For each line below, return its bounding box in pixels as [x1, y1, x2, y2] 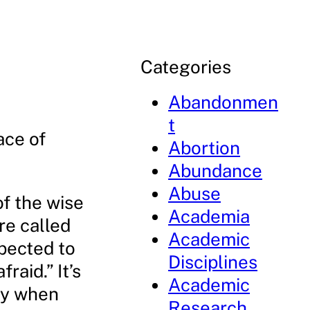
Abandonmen [168, 91, 279, 113]
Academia [168, 206, 250, 227]
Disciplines [168, 251, 258, 273]
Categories [140, 56, 232, 77]
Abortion [168, 137, 241, 158]
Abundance [168, 160, 263, 181]
